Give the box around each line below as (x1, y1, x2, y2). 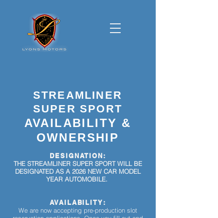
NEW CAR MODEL (86, 167, 141, 175)
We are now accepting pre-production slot (18, 206, 137, 214)
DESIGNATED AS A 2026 (15, 167, 86, 175)
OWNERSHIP (36, 131, 119, 144)
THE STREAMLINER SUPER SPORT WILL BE (14, 160, 142, 167)
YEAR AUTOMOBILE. (46, 175, 109, 183)
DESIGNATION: (50, 152, 106, 160)
